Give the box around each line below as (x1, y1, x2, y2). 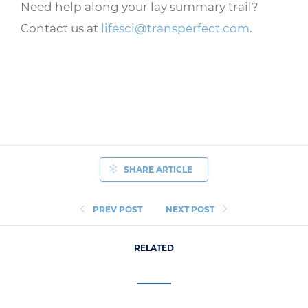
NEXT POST (166, 203, 214, 214)
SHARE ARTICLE (123, 164, 192, 175)
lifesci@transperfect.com (101, 20, 250, 35)
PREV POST (93, 203, 142, 214)
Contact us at (21, 20, 101, 35)
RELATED (134, 243, 174, 254)
